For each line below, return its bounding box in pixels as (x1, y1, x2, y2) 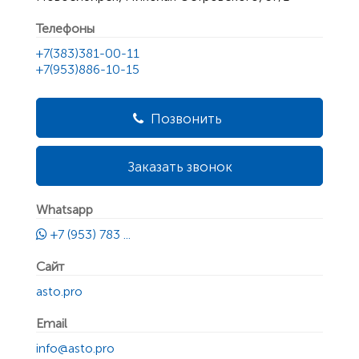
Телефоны (36, 21, 95, 37)
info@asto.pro (36, 341, 115, 357)
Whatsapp (36, 202, 93, 218)
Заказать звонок (127, 159, 232, 175)
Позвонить (147, 111, 222, 127)
